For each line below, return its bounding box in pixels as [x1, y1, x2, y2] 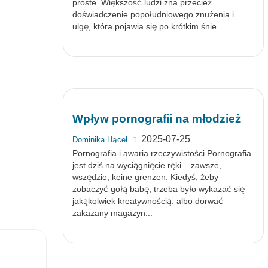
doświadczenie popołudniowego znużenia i [72, 10, 234, 19]
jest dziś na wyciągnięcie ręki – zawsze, [72, 160, 221, 170]
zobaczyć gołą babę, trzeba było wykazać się [72, 184, 245, 194]
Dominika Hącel [72, 135, 127, 144]
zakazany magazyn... [72, 208, 153, 218]
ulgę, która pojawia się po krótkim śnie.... [72, 22, 226, 31]
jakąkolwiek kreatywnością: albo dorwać [72, 196, 223, 206]
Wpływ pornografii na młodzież [72, 112, 241, 125]
